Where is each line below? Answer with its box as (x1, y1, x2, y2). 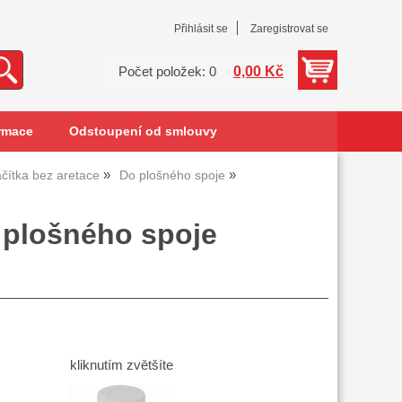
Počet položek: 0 (118, 65, 216, 79)
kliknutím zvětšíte (69, 358, 173, 373)
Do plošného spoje (119, 169, 225, 182)
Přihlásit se (174, 22, 228, 35)
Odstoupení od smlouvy (68, 125, 217, 138)
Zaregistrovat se (250, 22, 328, 35)
